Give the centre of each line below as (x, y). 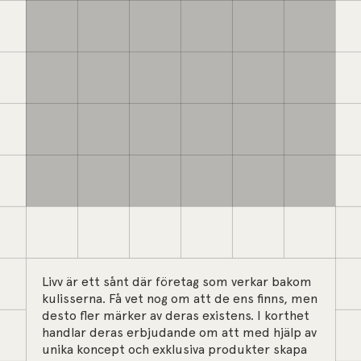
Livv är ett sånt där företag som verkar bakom (177, 282)
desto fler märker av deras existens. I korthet (176, 316)
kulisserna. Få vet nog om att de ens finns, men (180, 299)
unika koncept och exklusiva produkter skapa (175, 350)
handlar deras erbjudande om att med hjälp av (180, 333)
